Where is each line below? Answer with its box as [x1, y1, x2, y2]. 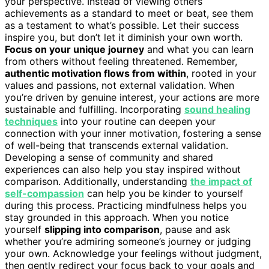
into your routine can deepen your [58, 115, 216, 127]
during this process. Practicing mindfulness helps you [5, 199, 247, 211]
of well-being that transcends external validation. [5, 139, 228, 151]
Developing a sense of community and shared [5, 151, 213, 163]
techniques [5, 115, 58, 127]
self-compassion [5, 187, 84, 199]
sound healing [184, 103, 250, 115]
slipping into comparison [44, 223, 160, 235]
